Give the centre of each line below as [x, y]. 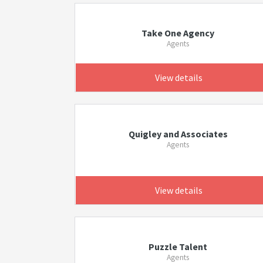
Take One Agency [178, 33]
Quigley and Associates [178, 134]
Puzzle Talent [178, 247]
